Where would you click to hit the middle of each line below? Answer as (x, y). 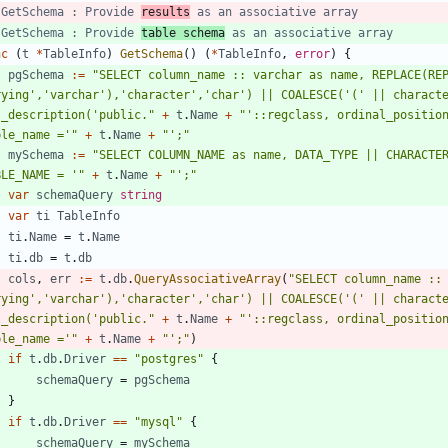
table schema (183, 32)
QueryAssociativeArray (207, 278)
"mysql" (158, 421)
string (141, 194)
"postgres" (169, 358)
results (165, 11)
